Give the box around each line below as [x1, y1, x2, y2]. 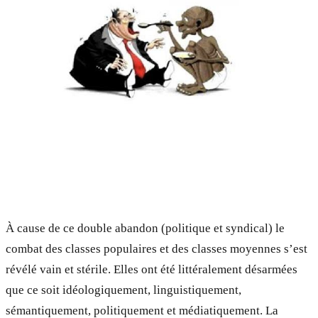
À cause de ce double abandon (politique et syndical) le [6, 221, 285, 236]
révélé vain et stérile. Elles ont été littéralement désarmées [6, 263, 297, 277]
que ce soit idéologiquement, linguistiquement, [6, 283, 241, 297]
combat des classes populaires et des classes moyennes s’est [6, 242, 307, 256]
